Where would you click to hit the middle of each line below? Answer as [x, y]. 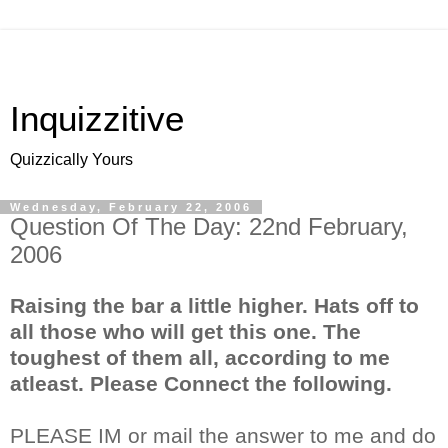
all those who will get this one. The [185, 331]
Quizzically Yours [71, 159]
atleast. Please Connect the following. [201, 383]
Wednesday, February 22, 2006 [131, 207]
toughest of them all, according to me [200, 357]
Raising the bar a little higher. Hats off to [214, 305]
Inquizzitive [97, 119]
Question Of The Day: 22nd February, [209, 226]
